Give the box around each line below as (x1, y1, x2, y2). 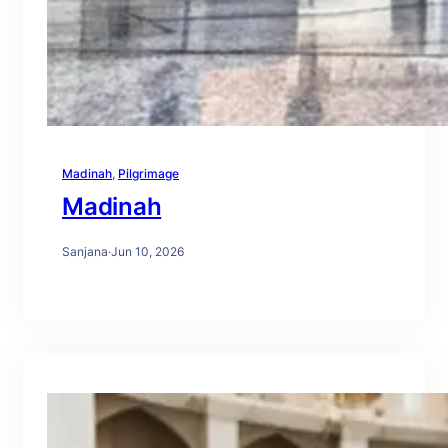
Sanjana (62, 244, 108, 260)
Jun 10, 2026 (111, 244, 184, 260)
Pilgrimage (118, 166, 179, 182)
